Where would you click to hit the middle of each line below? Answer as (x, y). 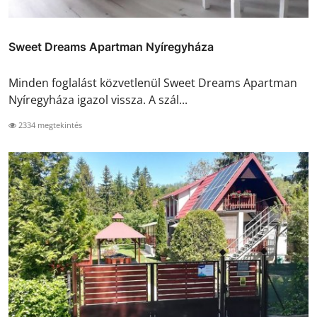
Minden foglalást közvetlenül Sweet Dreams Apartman (153, 83)
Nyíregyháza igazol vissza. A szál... (98, 100)
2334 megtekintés (49, 125)
